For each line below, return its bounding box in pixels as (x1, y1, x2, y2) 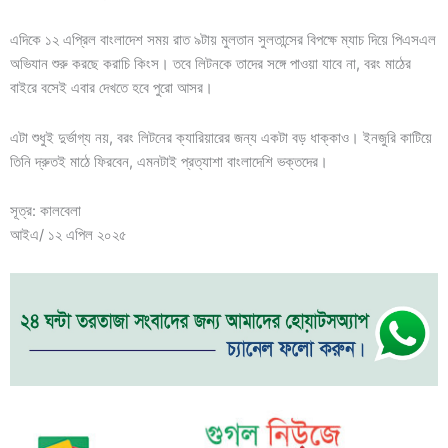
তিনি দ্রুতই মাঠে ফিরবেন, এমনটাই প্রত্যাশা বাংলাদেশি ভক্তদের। (10, 152, 328, 171)
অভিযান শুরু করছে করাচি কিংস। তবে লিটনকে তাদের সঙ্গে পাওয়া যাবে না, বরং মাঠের (10, 55, 411, 74)
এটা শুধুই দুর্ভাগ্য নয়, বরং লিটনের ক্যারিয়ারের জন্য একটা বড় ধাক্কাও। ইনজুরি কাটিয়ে (10, 128, 432, 147)
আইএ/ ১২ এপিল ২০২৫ (10, 226, 127, 245)
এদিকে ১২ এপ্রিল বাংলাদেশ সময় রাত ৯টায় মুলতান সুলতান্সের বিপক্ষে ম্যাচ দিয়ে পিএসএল (10, 31, 436, 50)
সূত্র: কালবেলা (10, 202, 81, 221)
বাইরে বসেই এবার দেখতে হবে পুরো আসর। (10, 79, 213, 98)
